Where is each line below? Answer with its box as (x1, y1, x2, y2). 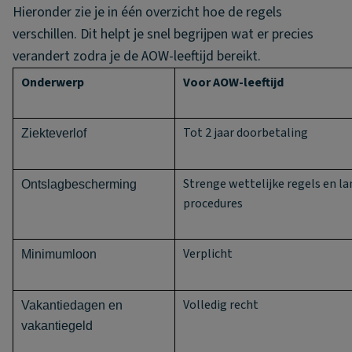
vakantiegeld (21, 319, 93, 332)
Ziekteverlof (21, 126, 86, 140)
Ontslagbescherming (21, 178, 137, 191)
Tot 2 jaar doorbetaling (183, 124, 308, 141)
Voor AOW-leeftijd (183, 74, 284, 91)
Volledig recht (183, 296, 258, 313)
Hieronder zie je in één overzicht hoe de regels (13, 2, 282, 22)
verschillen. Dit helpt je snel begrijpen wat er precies (13, 24, 313, 44)
